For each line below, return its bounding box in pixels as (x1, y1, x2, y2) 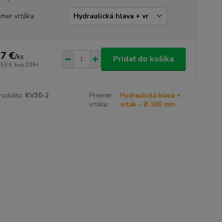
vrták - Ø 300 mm (120, 100, 175, 109)
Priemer (89, 91, 112, 100)
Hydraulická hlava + (120, 91, 181, 100)
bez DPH (14, 60, 38, 69)
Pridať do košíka (112, 54, 174, 64)
